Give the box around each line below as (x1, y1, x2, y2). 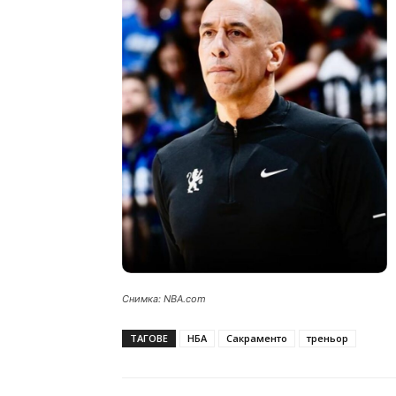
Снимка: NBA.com (122, 292, 206, 305)
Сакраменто (226, 331, 287, 345)
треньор (307, 331, 348, 345)
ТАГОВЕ (130, 331, 168, 345)
